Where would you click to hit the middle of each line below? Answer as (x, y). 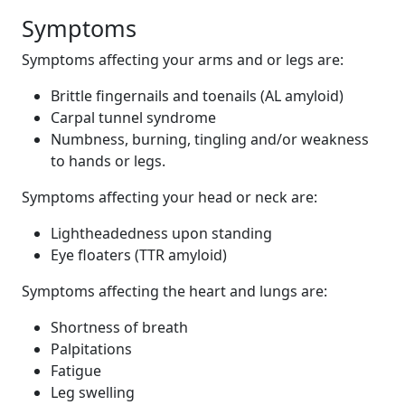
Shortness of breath (119, 327)
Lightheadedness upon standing (161, 233)
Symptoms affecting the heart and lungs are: (174, 291)
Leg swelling (93, 392)
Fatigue (76, 371)
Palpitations (91, 349)
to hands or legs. (108, 161)
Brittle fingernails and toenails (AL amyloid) (197, 96)
